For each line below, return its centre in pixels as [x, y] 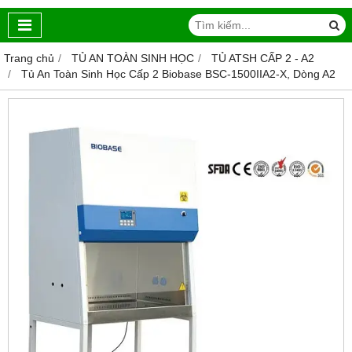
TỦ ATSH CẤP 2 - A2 [263, 59]
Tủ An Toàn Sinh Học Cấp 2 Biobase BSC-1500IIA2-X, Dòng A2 [178, 74]
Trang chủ [29, 59]
